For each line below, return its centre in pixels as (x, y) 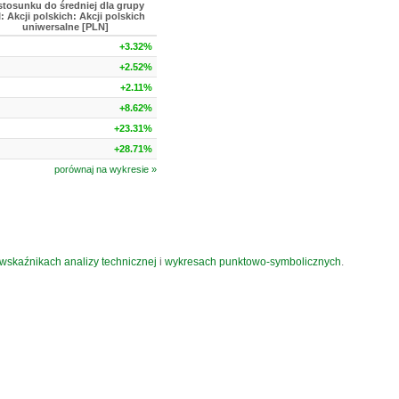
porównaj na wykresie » (106, 169)
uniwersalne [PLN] (65, 27)
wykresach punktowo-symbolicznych (253, 262)
